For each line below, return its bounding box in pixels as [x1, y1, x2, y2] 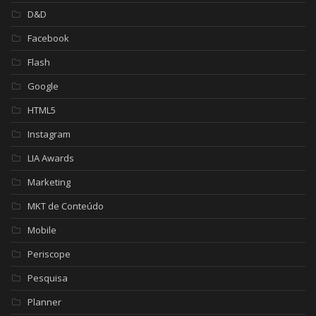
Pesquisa [28, 271, 68, 284]
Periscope [28, 247, 71, 260]
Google [28, 79, 59, 92]
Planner [28, 295, 61, 308]
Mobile [28, 223, 56, 236]
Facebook [28, 31, 69, 44]
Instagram [28, 127, 71, 140]
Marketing [28, 175, 71, 188]
